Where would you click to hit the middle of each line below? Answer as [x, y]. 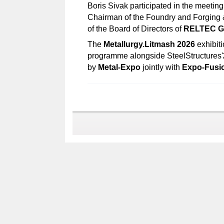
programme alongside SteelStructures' [155, 56]
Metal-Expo [119, 67]
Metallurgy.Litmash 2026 [149, 44]
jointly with [161, 67]
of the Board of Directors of [135, 29]
